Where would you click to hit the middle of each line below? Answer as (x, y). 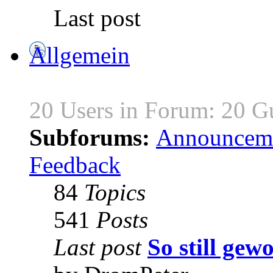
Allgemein (80, 55)
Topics (115, 193)
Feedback (75, 165)
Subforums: (93, 138)
